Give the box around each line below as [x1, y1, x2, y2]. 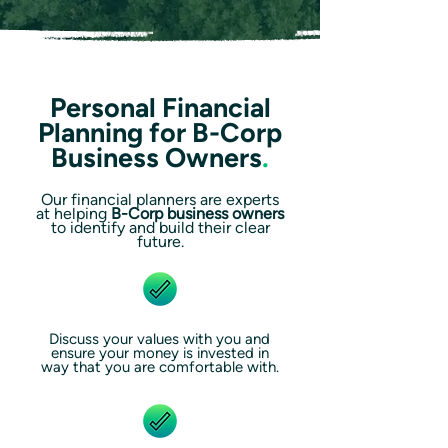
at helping [36, 204, 107, 223]
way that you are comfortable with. [40, 358, 279, 376]
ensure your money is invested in [50, 344, 269, 362]
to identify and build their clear [50, 218, 270, 237]
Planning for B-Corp [38, 116, 282, 149]
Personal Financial [49, 91, 271, 124]
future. [136, 232, 184, 251]
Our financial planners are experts [41, 190, 279, 209]
